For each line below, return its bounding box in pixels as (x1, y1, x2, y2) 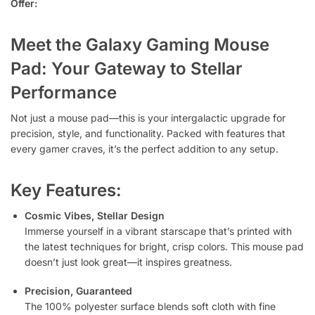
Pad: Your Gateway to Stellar (11, 58, 243, 79)
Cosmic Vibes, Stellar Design (25, 209, 165, 221)
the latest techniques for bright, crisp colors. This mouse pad (25, 240, 304, 252)
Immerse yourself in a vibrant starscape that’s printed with (25, 224, 292, 237)
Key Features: (11, 179, 122, 200)
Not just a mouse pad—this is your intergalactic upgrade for (11, 111, 285, 124)
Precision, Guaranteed (25, 285, 132, 297)
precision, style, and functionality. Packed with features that (11, 127, 285, 139)
